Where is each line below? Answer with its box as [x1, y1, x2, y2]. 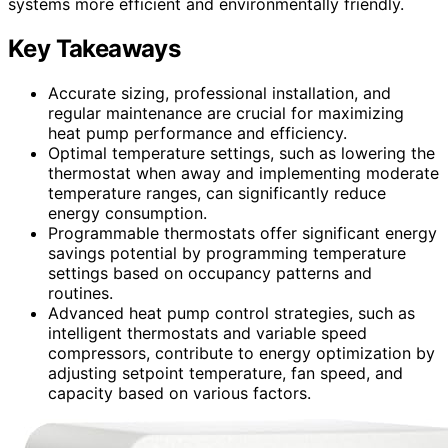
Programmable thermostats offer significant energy [48, 222, 437, 243]
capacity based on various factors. [48, 382, 311, 403]
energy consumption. [48, 202, 207, 223]
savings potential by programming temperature [48, 242, 406, 263]
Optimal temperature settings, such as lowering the [48, 142, 435, 163]
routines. [48, 282, 113, 303]
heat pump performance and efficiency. [48, 122, 347, 143]
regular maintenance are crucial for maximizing [48, 102, 404, 123]
